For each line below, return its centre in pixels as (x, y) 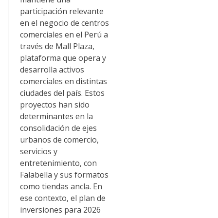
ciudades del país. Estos (62, 93)
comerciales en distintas (64, 82)
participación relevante (62, 11)
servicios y (39, 152)
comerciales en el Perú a (64, 35)
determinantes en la (56, 117)
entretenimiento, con (58, 163)
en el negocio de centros (64, 23)
